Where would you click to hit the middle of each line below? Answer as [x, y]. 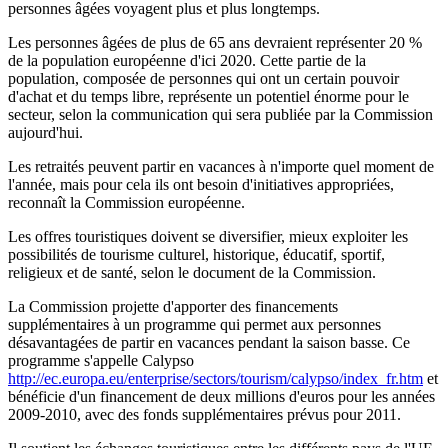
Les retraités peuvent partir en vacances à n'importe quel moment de [221, 167]
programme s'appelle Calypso [101, 361]
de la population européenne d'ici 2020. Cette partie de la [187, 61]
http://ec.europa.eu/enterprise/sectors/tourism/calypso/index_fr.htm [215, 379]
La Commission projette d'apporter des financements [173, 307]
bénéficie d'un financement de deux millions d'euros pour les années [221, 397]
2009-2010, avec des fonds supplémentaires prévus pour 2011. [204, 415]
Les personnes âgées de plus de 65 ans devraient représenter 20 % [215, 43]
